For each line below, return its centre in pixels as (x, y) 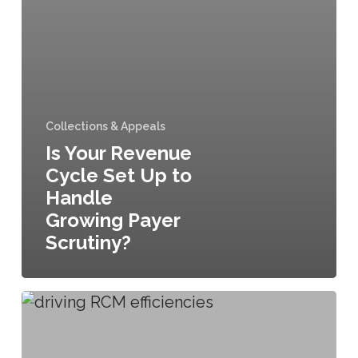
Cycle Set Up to (118, 175)
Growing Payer (112, 220)
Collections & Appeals (105, 126)
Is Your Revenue (118, 153)
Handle (79, 197)
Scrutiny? (88, 242)
